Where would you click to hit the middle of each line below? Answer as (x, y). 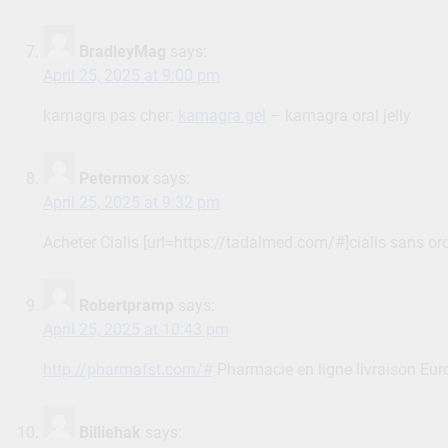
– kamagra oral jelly (338, 116)
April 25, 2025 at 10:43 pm (135, 330)
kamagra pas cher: (110, 116)
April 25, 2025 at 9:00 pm (131, 76)
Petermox (113, 179)
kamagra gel (221, 116)
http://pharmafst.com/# (127, 370)
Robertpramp (126, 306)
